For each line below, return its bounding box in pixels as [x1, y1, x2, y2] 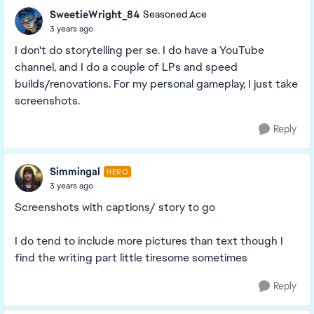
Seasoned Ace [143, 8, 207, 21]
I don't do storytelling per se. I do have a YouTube [15, 43, 264, 57]
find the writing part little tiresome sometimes [15, 250, 247, 265]
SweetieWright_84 [50, 8, 139, 21]
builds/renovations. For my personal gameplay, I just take [15, 76, 298, 91]
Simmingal [50, 165, 100, 178]
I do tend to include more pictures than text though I [15, 233, 283, 248]
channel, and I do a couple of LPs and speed [15, 60, 238, 74]
